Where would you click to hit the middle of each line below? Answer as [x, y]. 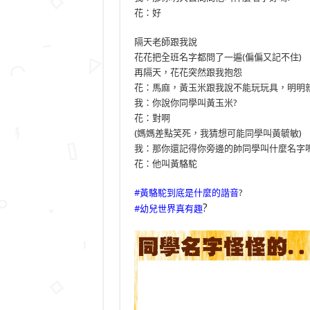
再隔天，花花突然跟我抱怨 [188, 72]
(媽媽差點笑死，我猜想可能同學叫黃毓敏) [218, 133]
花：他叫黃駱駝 [165, 163]
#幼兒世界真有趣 [168, 208]
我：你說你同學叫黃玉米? [185, 102]
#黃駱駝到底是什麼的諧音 [186, 192]
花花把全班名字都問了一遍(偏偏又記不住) [218, 57]
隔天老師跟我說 [165, 42]
